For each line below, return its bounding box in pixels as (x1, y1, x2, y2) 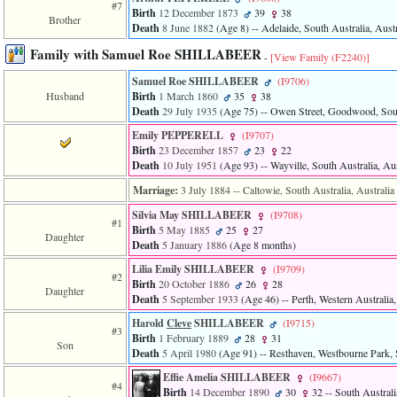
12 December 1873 (159, 5, 238, 20)
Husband (46, 89, 84, 104)
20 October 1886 (159, 276, 230, 292)
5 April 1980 (162, 346, 216, 361)
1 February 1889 (159, 331, 229, 346)
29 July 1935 (162, 104, 217, 119)
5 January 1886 (162, 237, 227, 253)
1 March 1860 (159, 89, 218, 104)
